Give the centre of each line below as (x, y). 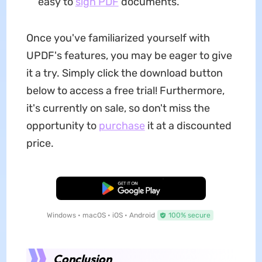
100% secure (189, 215)
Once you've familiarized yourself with (118, 38)
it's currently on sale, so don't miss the (118, 108)
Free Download (131, 188)
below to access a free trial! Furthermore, (125, 90)
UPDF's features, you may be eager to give (129, 55)
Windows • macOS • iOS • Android (101, 215)
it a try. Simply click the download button (124, 73)
